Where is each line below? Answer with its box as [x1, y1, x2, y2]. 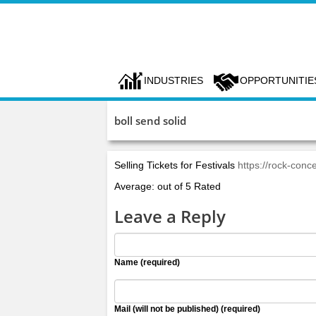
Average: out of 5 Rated [114, 181, 221, 192]
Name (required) [114, 257, 180, 267]
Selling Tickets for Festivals [114, 159, 238, 171]
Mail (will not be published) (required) [114, 304, 260, 314]
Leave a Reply [114, 205, 226, 228]
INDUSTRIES [144, 75, 203, 86]
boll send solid [114, 114, 186, 128]
